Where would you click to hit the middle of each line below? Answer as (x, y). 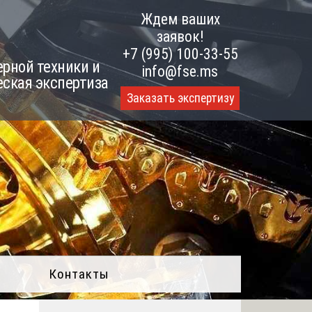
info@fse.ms (180, 71)
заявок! (180, 37)
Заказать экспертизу (180, 99)
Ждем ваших (180, 19)
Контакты (79, 274)
